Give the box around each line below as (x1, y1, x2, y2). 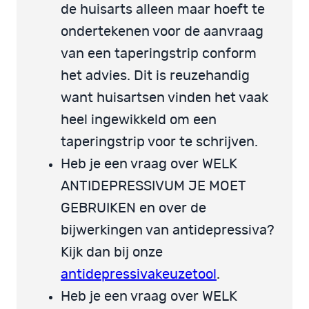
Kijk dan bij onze (61, 245, 163, 259)
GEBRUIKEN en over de (61, 201, 206, 215)
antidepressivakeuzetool (61, 267, 217, 281)
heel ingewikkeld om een (61, 112, 217, 127)
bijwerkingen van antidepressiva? (61, 223, 275, 237)
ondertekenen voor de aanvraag (61, 24, 263, 39)
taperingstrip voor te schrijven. (61, 134, 258, 149)
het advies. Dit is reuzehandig (61, 68, 250, 83)
